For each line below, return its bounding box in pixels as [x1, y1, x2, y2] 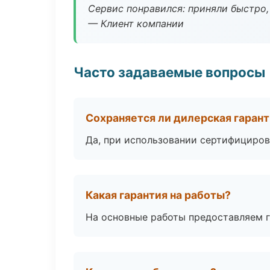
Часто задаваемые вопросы [74, 64, 265, 80]
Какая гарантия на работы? [86, 189, 231, 201]
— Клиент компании [88, 17, 184, 30]
